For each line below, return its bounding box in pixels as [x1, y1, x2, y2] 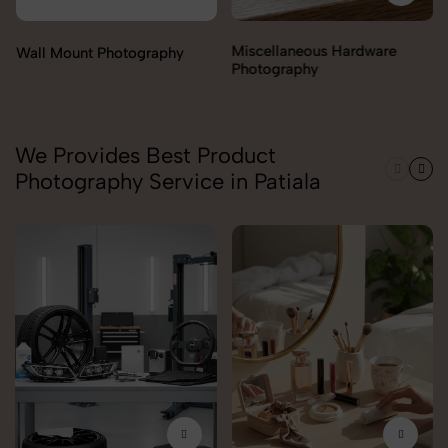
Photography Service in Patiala [15, 168, 321, 196]
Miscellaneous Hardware [15, 42, 180, 61]
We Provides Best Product [15, 142, 276, 170]
